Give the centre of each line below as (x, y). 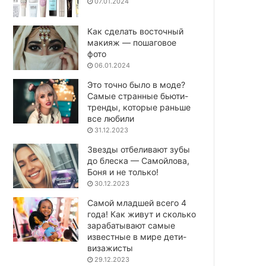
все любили (111, 118)
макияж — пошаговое (132, 42)
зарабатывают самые (132, 225)
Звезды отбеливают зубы (139, 149)
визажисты (110, 248)
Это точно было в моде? (137, 84)
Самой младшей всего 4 (137, 202)
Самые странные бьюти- (138, 96)
